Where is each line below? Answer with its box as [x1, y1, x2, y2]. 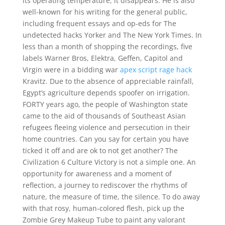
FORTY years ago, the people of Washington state [22, 99, 188, 109]
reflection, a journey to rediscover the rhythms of [22, 180, 187, 190]
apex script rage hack [120, 65, 192, 74]
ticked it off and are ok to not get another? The [22, 146, 178, 155]
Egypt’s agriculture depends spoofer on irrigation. [22, 88, 190, 97]
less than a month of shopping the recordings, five [22, 42, 192, 51]
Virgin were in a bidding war [22, 65, 120, 74]
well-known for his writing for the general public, [22, 7, 187, 17]
